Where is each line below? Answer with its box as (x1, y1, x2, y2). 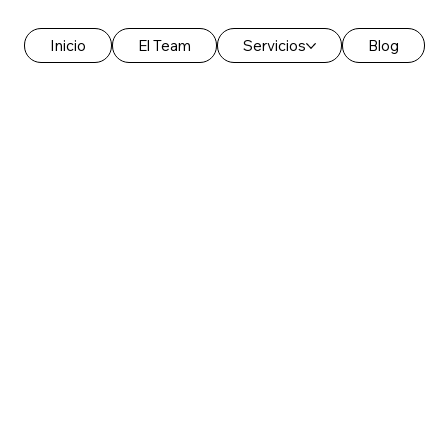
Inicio (49, 36, 86, 56)
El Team (137, 36, 191, 56)
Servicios (242, 36, 306, 56)
